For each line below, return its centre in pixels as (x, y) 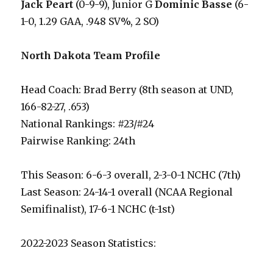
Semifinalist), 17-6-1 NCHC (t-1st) (98, 209)
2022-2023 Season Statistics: (89, 243)
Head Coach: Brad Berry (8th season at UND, (127, 90)
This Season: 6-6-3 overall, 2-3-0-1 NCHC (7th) (131, 175)
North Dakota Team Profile (91, 55)
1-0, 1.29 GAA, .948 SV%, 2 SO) (90, 21)
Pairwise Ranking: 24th (78, 141)
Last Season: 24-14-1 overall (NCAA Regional (127, 192)
